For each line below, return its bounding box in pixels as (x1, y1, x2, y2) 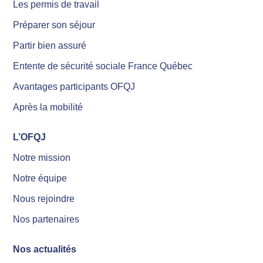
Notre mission (13, 153, 71, 163)
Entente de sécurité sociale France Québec (13, 61, 193, 72)
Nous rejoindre (13, 194, 75, 204)
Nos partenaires (13, 214, 80, 225)
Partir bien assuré (13, 41, 87, 51)
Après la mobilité (13, 102, 83, 113)
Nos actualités (13, 244, 77, 255)
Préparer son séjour (13, 20, 96, 31)
